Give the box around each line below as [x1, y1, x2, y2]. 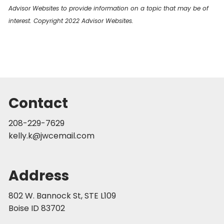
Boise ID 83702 [8, 202, 65, 214]
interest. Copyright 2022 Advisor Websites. [8, 16, 134, 25]
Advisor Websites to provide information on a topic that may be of [8, 3, 209, 12]
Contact [8, 93, 68, 113]
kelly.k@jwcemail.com [8, 129, 95, 141]
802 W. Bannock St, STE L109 [8, 189, 116, 201]
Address [8, 165, 69, 185]
